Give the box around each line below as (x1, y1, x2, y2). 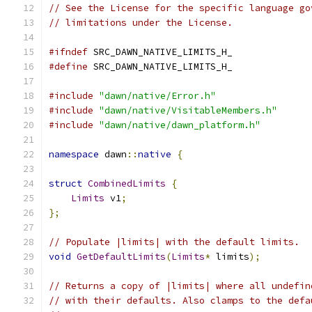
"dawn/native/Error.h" (99, 90, 216, 102)
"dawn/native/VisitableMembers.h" (99, 104, 277, 116)
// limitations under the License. (49, 17, 233, 29)
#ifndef (49, 46, 88, 58)
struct (49, 178, 82, 189)
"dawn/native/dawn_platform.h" (99, 119, 260, 131)
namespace (49, 148, 99, 160)
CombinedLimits (88, 178, 166, 189)
